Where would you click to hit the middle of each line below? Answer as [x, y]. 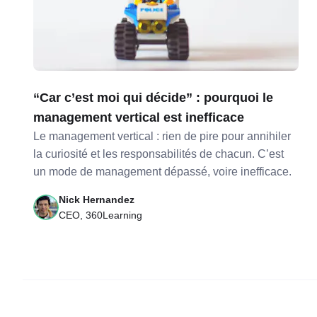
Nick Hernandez [97, 200]
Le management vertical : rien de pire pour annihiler [162, 136]
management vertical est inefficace [139, 117]
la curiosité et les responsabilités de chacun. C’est [159, 154]
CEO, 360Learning [101, 215]
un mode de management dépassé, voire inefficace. [163, 172]
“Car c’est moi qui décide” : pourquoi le [154, 98]
